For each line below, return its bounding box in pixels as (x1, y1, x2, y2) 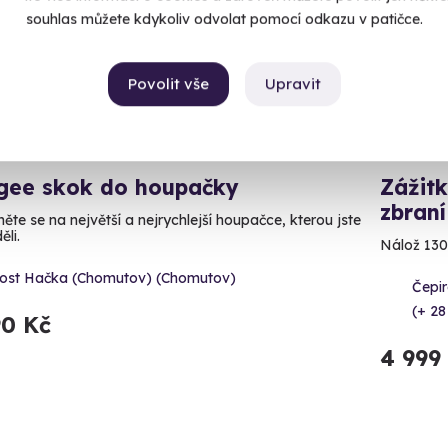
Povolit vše (127, 74, 209, 94)
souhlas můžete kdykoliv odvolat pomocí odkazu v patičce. (25, 10, 423, 29)
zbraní (379, 199, 446, 226)
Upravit (264, 74, 321, 94)
